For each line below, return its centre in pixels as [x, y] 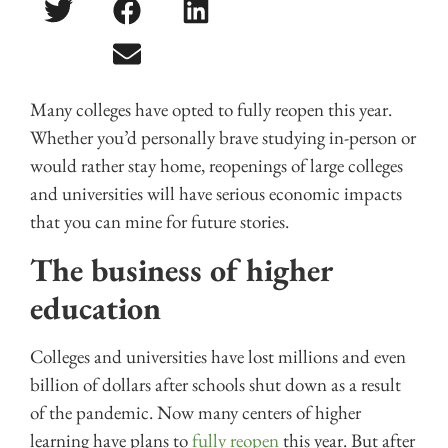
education [95, 307]
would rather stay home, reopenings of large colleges [216, 166]
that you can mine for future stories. [161, 222]
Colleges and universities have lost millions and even [218, 356]
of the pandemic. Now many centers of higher [195, 412]
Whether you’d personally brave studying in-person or [223, 138]
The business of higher [181, 269]
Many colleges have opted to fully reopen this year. [211, 110]
